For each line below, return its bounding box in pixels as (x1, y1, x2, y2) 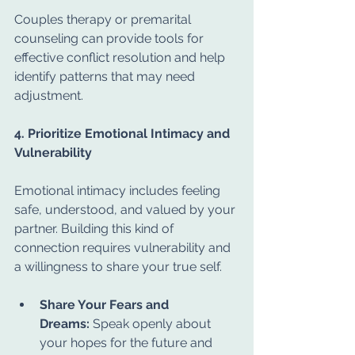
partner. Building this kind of (14, 221, 177, 236)
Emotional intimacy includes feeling (14, 183, 223, 198)
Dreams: (40, 316, 90, 331)
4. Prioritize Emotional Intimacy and (14, 126, 233, 141)
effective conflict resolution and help (14, 50, 228, 65)
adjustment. (14, 88, 83, 103)
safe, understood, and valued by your (14, 202, 239, 217)
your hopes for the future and (40, 335, 216, 350)
